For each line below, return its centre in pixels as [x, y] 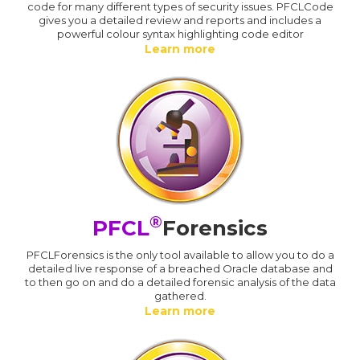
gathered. [180, 295]
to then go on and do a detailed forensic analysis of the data [180, 282]
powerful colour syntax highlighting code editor [180, 33]
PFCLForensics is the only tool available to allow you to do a [180, 254]
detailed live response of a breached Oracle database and [180, 268]
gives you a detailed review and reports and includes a [180, 20]
